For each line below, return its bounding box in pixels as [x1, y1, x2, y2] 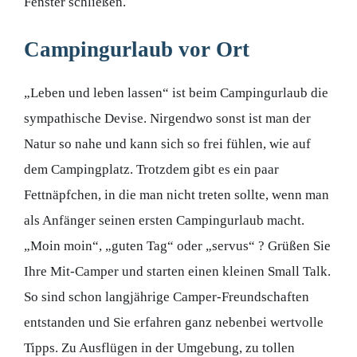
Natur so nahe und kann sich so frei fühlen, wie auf [24, 136, 311, 152]
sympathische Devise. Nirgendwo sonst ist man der [24, 111, 311, 127]
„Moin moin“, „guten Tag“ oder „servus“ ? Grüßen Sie [24, 238, 331, 254]
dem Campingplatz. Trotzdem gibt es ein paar [24, 162, 279, 178]
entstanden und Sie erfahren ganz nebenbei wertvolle [24, 315, 324, 331]
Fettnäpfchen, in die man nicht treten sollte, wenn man [24, 187, 329, 203]
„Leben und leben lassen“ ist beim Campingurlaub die [24, 85, 328, 101]
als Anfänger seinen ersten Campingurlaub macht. [24, 213, 304, 229]
